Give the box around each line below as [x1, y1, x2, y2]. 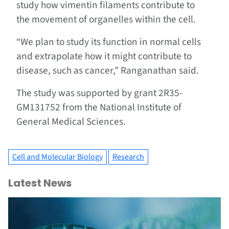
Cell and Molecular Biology [12, 151, 103, 163]
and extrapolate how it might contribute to [16, 49, 192, 63]
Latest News [8, 175, 72, 190]
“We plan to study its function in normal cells [16, 34, 201, 49]
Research [112, 151, 144, 163]
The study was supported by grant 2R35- [16, 85, 182, 100]
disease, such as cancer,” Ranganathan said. [16, 63, 199, 78]
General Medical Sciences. [16, 114, 126, 129]
